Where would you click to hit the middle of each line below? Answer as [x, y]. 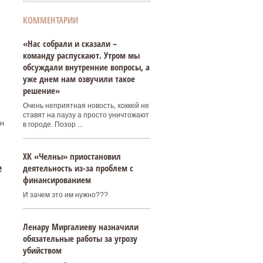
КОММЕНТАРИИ [50, 20]
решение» [41, 90]
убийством [42, 250]
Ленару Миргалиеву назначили [80, 227]
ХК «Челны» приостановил [72, 156]
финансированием [57, 180]
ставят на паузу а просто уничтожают [86, 115]
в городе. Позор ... [53, 124]
